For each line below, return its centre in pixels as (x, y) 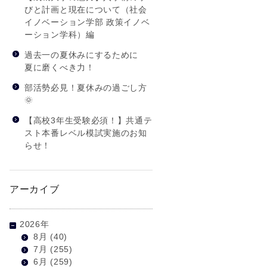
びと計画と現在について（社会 (86, 10)
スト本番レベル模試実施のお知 (86, 133)
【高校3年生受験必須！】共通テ (89, 121)
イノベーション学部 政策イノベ (87, 22)
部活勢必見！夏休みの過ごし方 (86, 88)
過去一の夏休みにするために (86, 55)
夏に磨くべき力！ (60, 68)
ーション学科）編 (60, 35)
